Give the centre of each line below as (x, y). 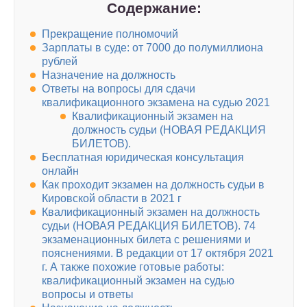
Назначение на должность (109, 75)
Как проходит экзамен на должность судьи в (153, 185)
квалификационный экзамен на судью (138, 281)
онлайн (60, 171)
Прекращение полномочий (110, 34)
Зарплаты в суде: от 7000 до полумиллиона (152, 48)
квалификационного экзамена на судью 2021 (156, 103)
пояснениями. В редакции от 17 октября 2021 (158, 254)
